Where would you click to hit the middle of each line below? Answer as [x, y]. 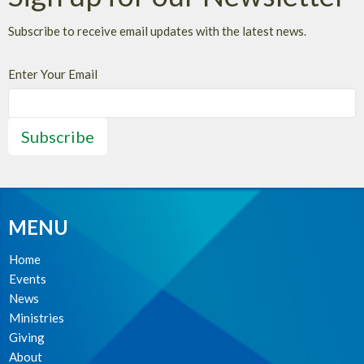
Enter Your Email [53, 74]
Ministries [37, 318]
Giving [27, 337]
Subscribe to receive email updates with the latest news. [157, 31]
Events [28, 279]
